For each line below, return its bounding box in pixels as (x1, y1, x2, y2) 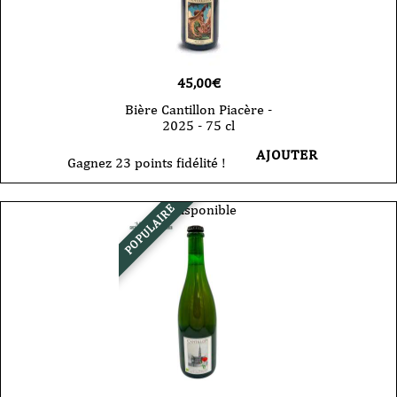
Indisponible (160, 200, 237, 218)
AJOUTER (255, 145, 318, 163)
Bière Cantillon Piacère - (125, 100, 272, 118)
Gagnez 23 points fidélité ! (66, 153, 226, 171)
